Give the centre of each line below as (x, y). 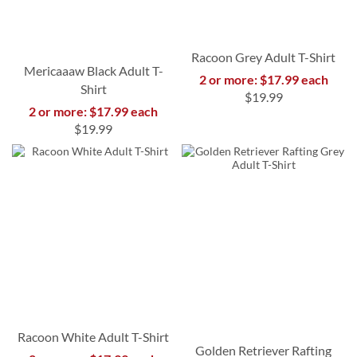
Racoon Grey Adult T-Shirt (264, 57)
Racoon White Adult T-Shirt (94, 336)
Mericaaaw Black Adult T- (93, 70)
